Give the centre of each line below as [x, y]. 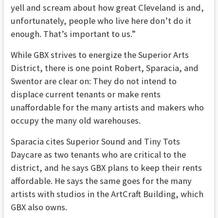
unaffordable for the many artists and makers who [107, 108]
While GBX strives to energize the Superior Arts [100, 55]
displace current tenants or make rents [86, 94]
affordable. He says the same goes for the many [101, 181]
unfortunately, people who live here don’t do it [101, 21]
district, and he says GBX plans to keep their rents [106, 168]
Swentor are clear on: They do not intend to [94, 81]
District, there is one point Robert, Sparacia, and [105, 68]
